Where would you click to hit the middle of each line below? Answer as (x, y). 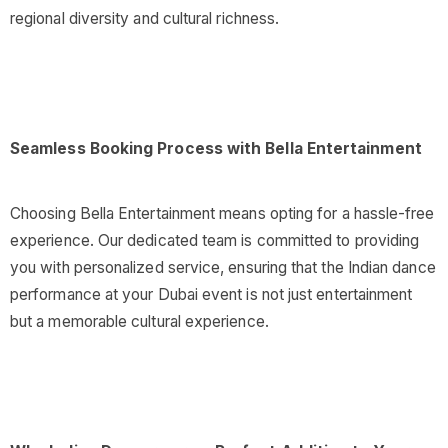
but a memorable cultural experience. (139, 321)
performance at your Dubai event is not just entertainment (211, 294)
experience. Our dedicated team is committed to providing (215, 240)
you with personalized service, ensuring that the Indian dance (223, 267)
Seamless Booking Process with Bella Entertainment (216, 148)
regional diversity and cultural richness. (145, 18)
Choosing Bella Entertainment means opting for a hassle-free (222, 213)
